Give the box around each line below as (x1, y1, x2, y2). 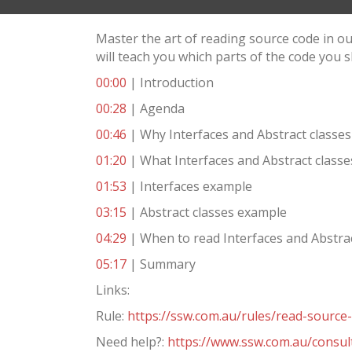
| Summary (126, 255, 196, 273)
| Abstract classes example (126, 203, 287, 222)
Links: (96, 281, 130, 299)
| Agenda (126, 100, 185, 118)
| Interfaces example (126, 178, 252, 196)
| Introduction (126, 74, 214, 92)
